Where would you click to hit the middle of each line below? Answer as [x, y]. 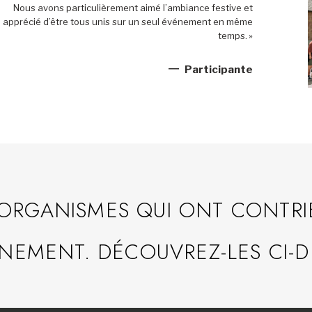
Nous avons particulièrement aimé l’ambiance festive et [133, 8]
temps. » [235, 36]
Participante [218, 70]
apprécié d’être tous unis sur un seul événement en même [127, 22]
